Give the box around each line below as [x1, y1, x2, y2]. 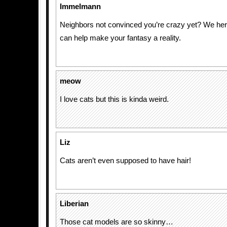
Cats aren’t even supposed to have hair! [60, 157, 191, 165]
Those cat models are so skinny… [60, 218, 173, 226]
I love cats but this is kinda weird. [60, 95, 169, 103]
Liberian [60, 200, 89, 208]
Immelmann [60, 3, 101, 11]
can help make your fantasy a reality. [60, 34, 181, 42]
